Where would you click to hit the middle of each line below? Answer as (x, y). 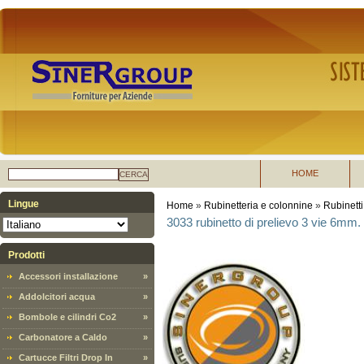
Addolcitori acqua (57, 297)
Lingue (24, 204)
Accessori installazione (68, 276)
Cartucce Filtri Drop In (66, 357)
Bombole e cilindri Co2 (67, 317)
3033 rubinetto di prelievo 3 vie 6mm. (264, 222)
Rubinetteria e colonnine (258, 206)
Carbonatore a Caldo (63, 337)
